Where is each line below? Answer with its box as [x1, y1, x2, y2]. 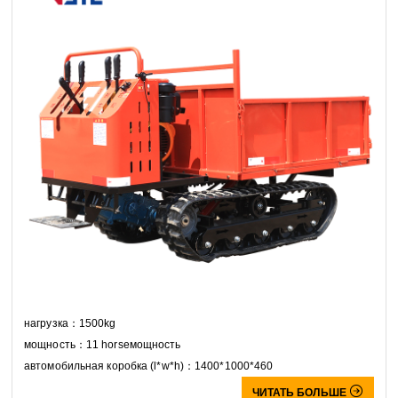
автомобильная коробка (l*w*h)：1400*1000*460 [24, 360, 274, 373]
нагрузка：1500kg [24, 317, 116, 330]
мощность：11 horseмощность [24, 338, 181, 352]
